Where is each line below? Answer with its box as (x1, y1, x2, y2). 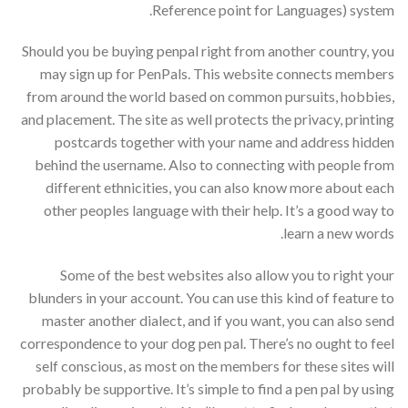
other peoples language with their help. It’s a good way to (44, 201, 394, 219)
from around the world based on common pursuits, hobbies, (26, 87, 394, 106)
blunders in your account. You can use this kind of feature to (28, 289, 394, 307)
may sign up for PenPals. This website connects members (40, 65, 394, 83)
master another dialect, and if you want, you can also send (42, 311, 394, 330)
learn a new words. (283, 224, 394, 242)
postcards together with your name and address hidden (55, 133, 394, 151)
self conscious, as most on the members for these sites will (36, 357, 394, 375)
